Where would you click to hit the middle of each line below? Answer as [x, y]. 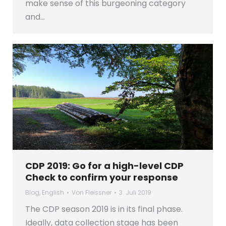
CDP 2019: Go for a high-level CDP [104, 166]
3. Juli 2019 [135, 193]
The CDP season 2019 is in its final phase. [104, 209]
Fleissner [98, 193]
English [53, 193]
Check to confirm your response [102, 178]
